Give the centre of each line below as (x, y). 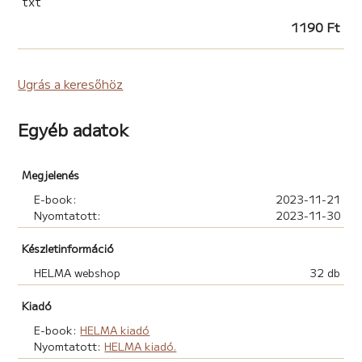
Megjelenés (51, 174)
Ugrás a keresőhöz (71, 83)
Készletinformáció (68, 248)
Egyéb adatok (74, 129)
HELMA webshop (78, 272)
